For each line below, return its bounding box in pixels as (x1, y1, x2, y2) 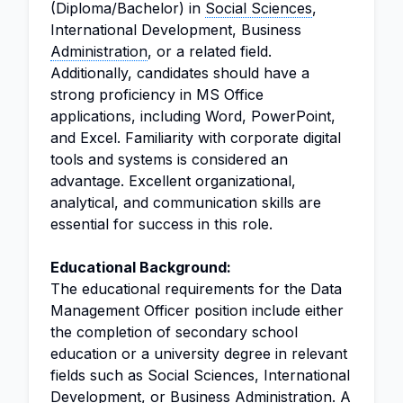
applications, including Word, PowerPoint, (50, 107, 336, 125)
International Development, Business (50, 21, 301, 39)
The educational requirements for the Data (50, 280, 342, 298)
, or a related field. (148, 42, 272, 60)
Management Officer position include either (50, 301, 344, 319)
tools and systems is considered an (50, 150, 288, 168)
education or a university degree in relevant (50, 345, 347, 363)
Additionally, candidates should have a (50, 64, 309, 82)
